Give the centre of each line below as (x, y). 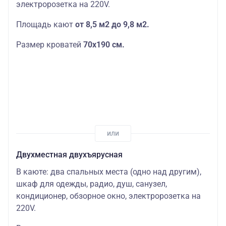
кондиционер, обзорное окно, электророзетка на (108, 196)
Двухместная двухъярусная (69, 154)
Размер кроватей (50, 45)
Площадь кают (46, 25)
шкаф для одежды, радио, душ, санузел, (92, 184)
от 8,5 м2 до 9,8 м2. (112, 25)
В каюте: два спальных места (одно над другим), (109, 172)
